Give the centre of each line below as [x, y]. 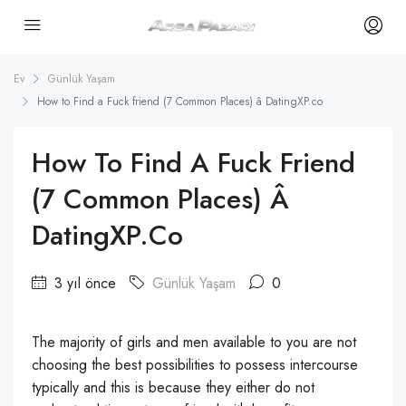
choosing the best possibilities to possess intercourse [195, 365]
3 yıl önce [83, 283]
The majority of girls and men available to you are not [194, 342]
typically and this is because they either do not [173, 387]
